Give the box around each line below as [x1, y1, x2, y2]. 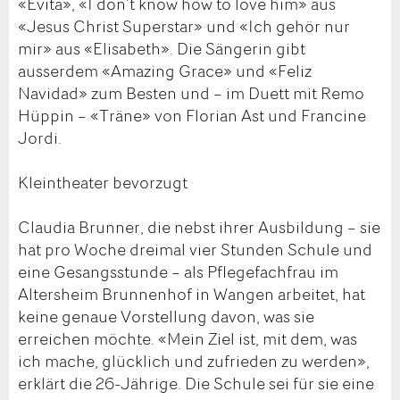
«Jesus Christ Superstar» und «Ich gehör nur [18, 13, 350, 37]
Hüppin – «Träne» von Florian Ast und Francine [18, 103, 366, 127]
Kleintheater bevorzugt [18, 170, 187, 194]
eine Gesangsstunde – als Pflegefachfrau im [18, 259, 338, 283]
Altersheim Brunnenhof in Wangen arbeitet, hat [18, 281, 365, 305]
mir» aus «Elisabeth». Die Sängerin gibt [18, 36, 305, 60]
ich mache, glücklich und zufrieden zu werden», [18, 348, 370, 372]
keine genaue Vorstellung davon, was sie [18, 304, 314, 328]
